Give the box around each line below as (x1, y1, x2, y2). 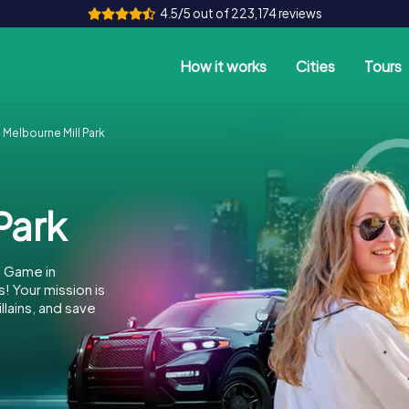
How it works (180, 57, 267, 75)
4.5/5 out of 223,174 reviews (159, 5, 322, 21)
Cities (296, 57, 335, 75)
